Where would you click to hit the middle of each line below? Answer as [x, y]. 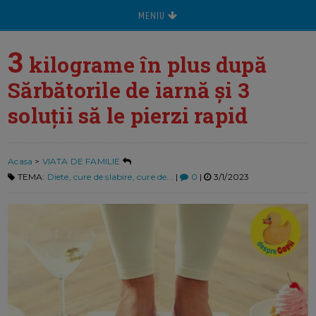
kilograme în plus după [145, 65]
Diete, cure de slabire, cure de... [110, 177]
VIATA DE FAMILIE [81, 162]
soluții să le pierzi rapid [128, 115]
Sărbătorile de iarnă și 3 [129, 90]
